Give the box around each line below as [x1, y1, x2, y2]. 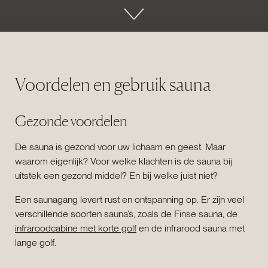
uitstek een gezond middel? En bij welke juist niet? [15, 170, 220, 182]
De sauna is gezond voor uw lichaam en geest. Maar [15, 141, 226, 153]
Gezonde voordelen [15, 112, 127, 130]
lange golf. [15, 237, 59, 249]
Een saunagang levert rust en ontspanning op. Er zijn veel [15, 194, 244, 206]
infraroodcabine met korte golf [15, 223, 136, 234]
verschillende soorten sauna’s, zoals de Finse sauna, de [15, 208, 237, 220]
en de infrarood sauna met [136, 223, 245, 234]
